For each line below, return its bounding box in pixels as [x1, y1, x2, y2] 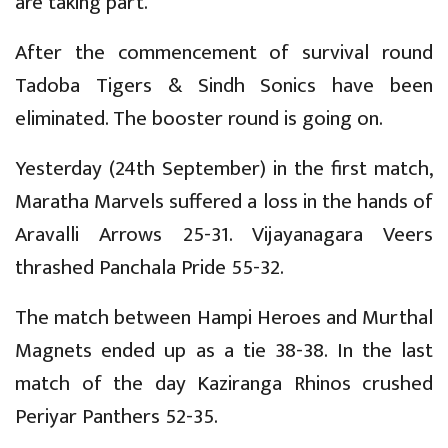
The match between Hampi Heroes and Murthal [15, 299, 433, 335]
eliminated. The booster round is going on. [15, 100, 383, 136]
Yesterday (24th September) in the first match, [15, 150, 433, 186]
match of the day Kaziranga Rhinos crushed [15, 365, 433, 401]
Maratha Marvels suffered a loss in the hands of [15, 183, 433, 219]
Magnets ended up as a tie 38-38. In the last [15, 332, 433, 368]
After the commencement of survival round [15, 34, 433, 70]
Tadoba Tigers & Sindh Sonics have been [15, 67, 433, 103]
